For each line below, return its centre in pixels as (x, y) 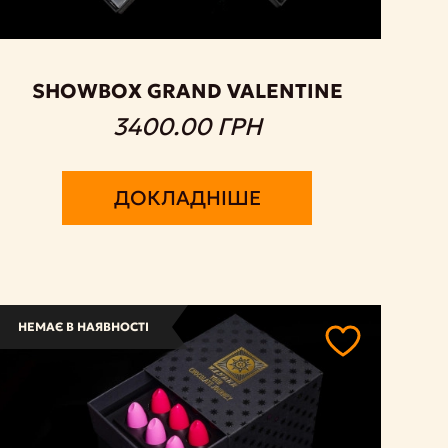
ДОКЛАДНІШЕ (187, 197)
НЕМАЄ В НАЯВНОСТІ (83, 327)
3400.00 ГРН (187, 126)
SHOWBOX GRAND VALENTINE (187, 90)
